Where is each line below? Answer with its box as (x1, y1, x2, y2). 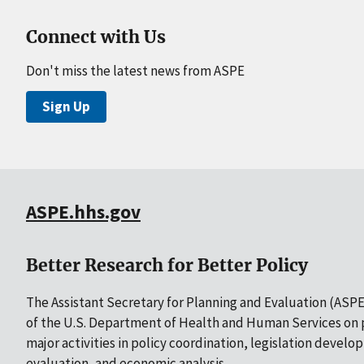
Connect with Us (26, 26, 166, 49)
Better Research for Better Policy (26, 253, 308, 276)
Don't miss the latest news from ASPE (26, 62, 245, 80)
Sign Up (42, 97, 90, 116)
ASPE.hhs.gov (26, 199, 141, 223)
